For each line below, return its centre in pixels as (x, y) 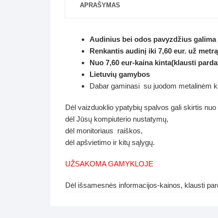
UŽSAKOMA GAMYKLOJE (109, 164)
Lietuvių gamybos (120, 74)
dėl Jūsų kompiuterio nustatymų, (117, 119)
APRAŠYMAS (100, 5)
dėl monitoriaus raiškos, (104, 131)
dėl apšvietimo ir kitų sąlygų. (110, 142)
